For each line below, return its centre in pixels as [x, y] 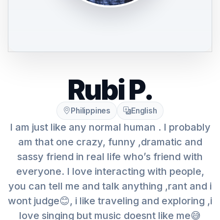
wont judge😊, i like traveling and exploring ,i [110, 201]
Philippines [91, 111]
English [144, 111]
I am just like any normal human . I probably [110, 127]
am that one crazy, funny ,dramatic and [110, 142]
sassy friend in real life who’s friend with [110, 157]
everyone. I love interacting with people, [110, 171]
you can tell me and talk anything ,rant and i [110, 186]
